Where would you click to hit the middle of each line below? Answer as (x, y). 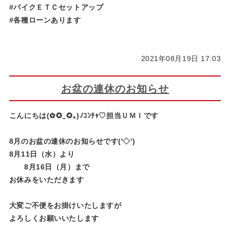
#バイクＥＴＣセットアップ (56, 7)
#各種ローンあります (45, 20)
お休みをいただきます (46, 179)
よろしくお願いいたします (54, 218)
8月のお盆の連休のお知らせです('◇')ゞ (76, 141)
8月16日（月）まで (49, 167)
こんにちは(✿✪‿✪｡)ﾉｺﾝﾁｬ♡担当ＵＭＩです (84, 115)
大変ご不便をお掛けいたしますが (65, 205)
